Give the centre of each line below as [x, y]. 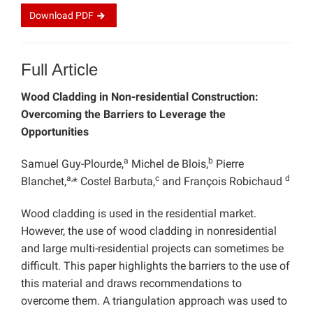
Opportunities [55, 132]
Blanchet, [44, 182]
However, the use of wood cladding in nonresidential [149, 231]
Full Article [59, 70]
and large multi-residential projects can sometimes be [152, 249]
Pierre [228, 164]
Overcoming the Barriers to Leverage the [123, 115]
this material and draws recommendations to [131, 284]
